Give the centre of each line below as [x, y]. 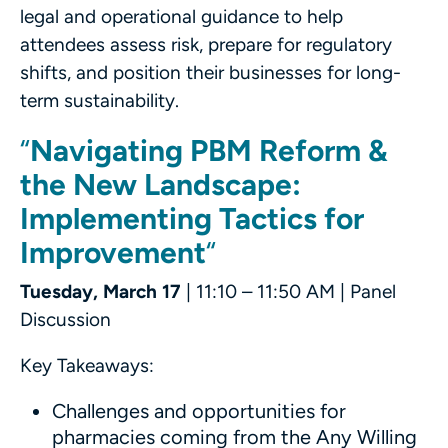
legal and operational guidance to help [181, 17]
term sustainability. [99, 101]
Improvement [113, 252]
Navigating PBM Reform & [208, 150]
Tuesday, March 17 [103, 291]
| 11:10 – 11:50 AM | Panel [291, 291]
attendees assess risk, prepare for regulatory [206, 45]
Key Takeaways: [87, 365]
